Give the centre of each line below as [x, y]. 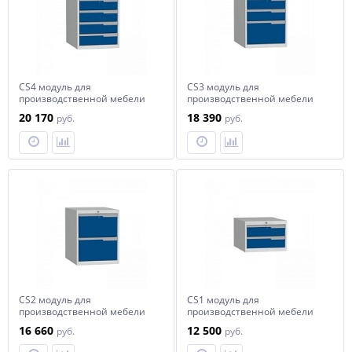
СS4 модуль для [55, 87]
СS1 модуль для [223, 300]
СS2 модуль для [55, 300]
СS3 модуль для [223, 87]
